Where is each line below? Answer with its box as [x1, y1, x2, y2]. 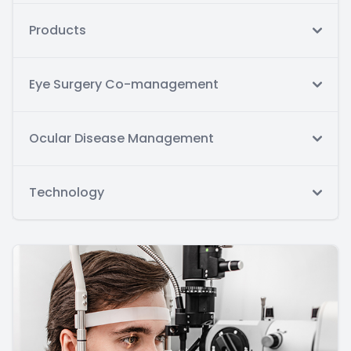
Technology [29, 183, 104, 202]
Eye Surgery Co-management [29, 75, 219, 94]
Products [29, 21, 86, 40]
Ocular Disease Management [29, 129, 214, 148]
